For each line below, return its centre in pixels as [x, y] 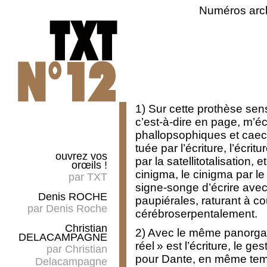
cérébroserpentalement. [196, 213]
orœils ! [89, 165]
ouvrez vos [81, 156]
